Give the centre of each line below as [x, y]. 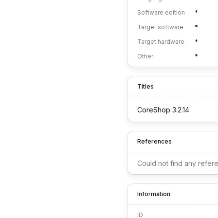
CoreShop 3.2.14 [163, 109]
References [154, 141]
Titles [145, 86]
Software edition [161, 12]
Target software [160, 27]
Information [154, 194]
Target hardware [161, 42]
